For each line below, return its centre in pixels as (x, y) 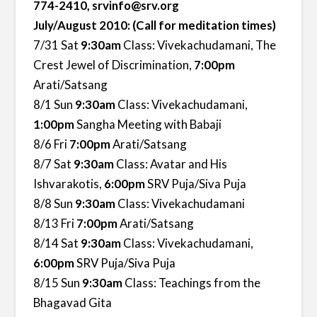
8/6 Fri (52, 144)
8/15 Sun (58, 283)
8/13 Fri (55, 224)
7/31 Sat (57, 45)
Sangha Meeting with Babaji (148, 125)
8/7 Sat (54, 164)
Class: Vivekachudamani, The (199, 45)
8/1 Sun (54, 105)
